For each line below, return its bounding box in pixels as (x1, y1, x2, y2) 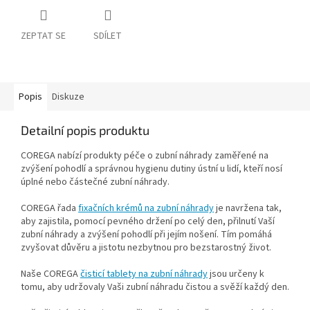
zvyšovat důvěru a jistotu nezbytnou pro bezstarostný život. (21, 241, 271, 255)
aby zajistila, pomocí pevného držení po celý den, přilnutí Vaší (21, 215, 275, 229)
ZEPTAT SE (21, 29, 66, 44)
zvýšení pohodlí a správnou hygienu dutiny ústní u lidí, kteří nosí (21, 162, 282, 176)
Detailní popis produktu (21, 122, 149, 138)
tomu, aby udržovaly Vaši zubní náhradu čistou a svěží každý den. (21, 280, 289, 295)
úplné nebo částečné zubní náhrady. (21, 175, 170, 190)
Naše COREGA (21, 267, 78, 282)
